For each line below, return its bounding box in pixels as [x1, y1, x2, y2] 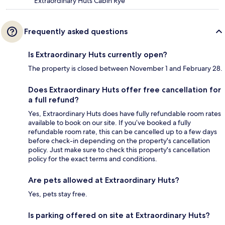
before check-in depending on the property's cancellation [28, 136, 210, 146]
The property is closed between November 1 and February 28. [28, 64, 222, 73]
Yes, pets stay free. [28, 189, 87, 199]
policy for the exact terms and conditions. [28, 154, 157, 164]
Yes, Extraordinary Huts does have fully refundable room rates [28, 109, 221, 119]
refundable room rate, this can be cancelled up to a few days [28, 127, 217, 137]
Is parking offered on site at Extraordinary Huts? [28, 210, 210, 220]
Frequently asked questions [24, 27, 128, 37]
